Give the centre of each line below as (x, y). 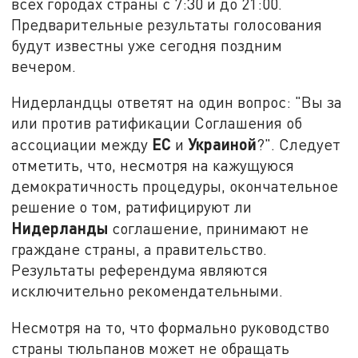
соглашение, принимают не (209, 229)
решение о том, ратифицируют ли (132, 207)
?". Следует (299, 145)
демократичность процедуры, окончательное (175, 186)
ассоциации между (82, 145)
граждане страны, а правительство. (139, 249)
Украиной (223, 144)
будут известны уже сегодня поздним (147, 45)
